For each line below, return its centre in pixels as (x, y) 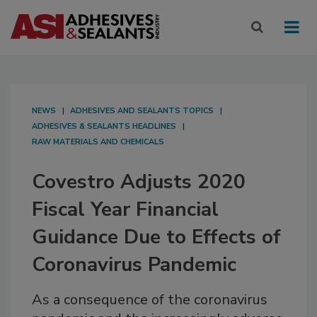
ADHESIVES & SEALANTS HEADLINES (104, 127)
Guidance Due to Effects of (156, 237)
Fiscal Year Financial (125, 210)
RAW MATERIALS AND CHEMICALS (98, 142)
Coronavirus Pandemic (134, 265)
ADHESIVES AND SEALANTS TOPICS (142, 111)
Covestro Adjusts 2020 (139, 182)
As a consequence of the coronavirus (150, 300)
